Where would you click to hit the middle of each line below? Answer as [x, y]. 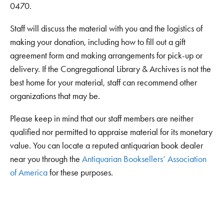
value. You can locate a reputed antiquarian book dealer [106, 145]
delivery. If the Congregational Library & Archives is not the [110, 69]
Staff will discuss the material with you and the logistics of [106, 28]
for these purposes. [80, 172]
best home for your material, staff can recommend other [103, 82]
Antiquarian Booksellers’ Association [144, 159]
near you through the [46, 159]
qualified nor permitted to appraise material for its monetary [111, 132]
